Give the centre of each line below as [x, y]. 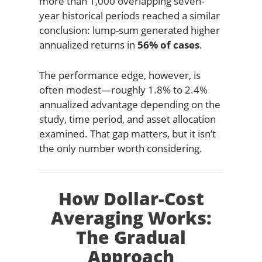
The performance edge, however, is [120, 75]
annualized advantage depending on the [130, 104]
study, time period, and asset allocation [127, 119]
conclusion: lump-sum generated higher [129, 30]
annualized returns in [88, 44]
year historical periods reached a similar [129, 15]
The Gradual [131, 237]
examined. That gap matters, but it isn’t [127, 133]
